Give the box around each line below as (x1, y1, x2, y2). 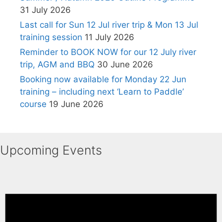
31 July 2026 (20, 5, 71, 15)
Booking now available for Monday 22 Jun (20, 74, 186, 85)
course (20, 99, 47, 110)
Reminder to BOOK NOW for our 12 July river (20, 47, 196, 57)
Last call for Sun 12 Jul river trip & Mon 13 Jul (20, 20, 198, 30)
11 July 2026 (85, 32, 134, 43)
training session (20, 32, 82, 43)
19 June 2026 (49, 99, 104, 110)
